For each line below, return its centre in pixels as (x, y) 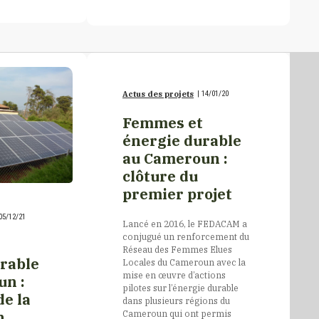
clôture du (160, 176)
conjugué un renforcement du (186, 236)
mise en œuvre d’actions (174, 275)
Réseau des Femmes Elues (177, 249)
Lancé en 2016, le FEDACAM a (185, 224)
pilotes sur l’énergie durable (181, 288)
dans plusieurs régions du (176, 300)
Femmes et (163, 123)
